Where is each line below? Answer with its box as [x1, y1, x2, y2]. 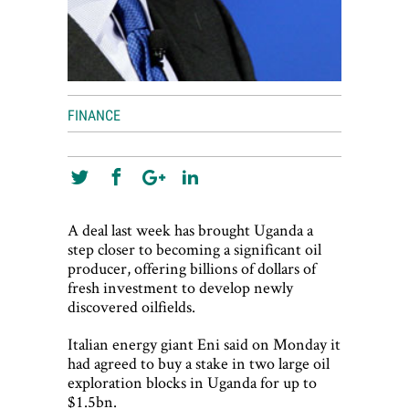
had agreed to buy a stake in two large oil [68, 352, 330, 374]
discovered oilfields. [68, 296, 195, 318]
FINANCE [68, 107, 121, 125]
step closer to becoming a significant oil [68, 238, 321, 260]
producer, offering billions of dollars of [68, 257, 316, 279]
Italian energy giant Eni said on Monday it [68, 333, 341, 355]
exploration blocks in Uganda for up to [68, 372, 317, 393]
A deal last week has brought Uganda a [68, 219, 313, 241]
